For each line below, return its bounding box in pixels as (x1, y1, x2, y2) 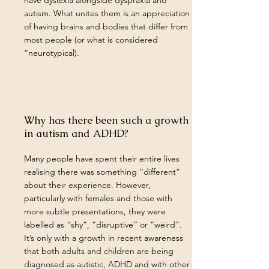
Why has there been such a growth (24, 113, 189, 127)
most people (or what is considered (24, 34, 158, 45)
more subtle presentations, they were (24, 206, 166, 217)
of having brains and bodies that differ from (24, 21, 188, 32)
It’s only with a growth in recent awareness (24, 232, 183, 243)
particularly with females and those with (24, 193, 172, 204)
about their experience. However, (24, 180, 151, 190)
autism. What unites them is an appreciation (24, 8, 190, 19)
